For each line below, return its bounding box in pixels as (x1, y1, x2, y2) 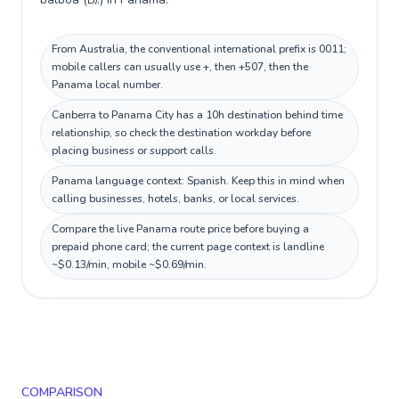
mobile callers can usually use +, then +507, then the (52, 60, 308, 74)
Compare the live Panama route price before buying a (52, 222, 309, 236)
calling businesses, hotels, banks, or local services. (52, 191, 299, 206)
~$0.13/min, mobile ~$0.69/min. (52, 257, 207, 272)
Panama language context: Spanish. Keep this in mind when (52, 174, 345, 188)
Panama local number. (52, 77, 163, 92)
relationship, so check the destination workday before (52, 126, 311, 140)
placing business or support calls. (52, 143, 216, 158)
